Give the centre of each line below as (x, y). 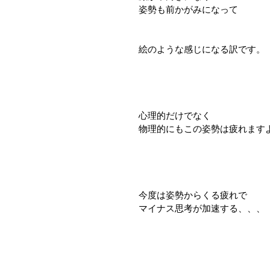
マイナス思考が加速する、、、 (202, 209)
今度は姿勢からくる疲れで (193, 195)
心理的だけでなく (175, 116)
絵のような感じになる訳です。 (202, 49)
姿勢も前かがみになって (188, 10)
